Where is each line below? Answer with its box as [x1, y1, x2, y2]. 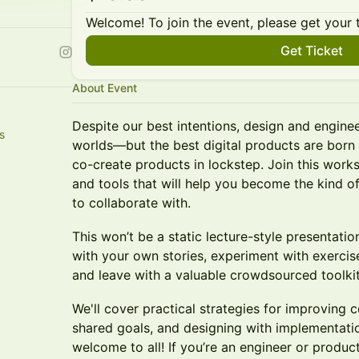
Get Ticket [280, 42, 343, 58]
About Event [72, 81, 137, 95]
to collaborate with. [72, 195, 191, 211]
